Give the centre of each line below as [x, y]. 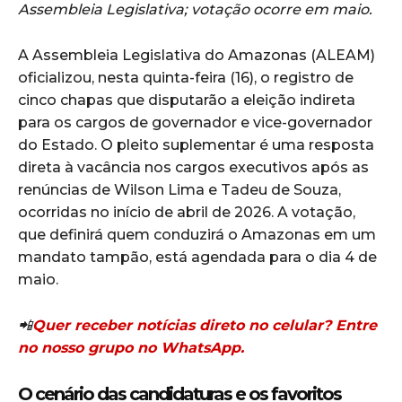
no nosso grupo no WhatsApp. [131, 348]
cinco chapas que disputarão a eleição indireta [187, 100]
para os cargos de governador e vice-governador [195, 123]
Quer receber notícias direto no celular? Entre [205, 326]
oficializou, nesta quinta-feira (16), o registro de [186, 78]
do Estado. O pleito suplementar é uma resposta [196, 145]
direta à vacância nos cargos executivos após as [193, 168]
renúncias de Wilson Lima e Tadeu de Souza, [179, 190]
